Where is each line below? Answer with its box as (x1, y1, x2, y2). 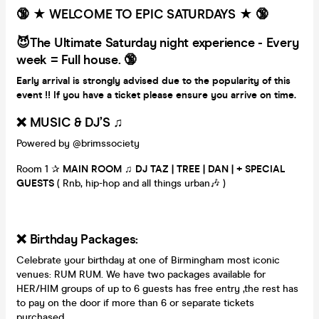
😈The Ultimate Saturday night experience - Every (16, 34, 299, 51)
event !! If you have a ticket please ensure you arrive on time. (16, 88, 296, 101)
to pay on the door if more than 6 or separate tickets (16, 296, 254, 309)
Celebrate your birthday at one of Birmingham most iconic (16, 253, 280, 266)
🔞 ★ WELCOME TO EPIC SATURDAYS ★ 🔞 (16, 6, 268, 22)
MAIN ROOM (63, 162, 122, 175)
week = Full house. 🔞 (16, 51, 137, 68)
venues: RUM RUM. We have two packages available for (16, 268, 266, 281)
